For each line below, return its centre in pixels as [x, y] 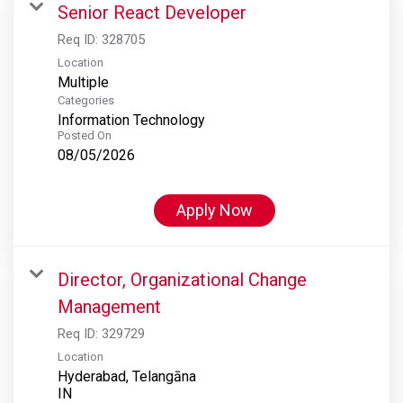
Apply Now [215, 210]
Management [109, 306]
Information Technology [131, 120]
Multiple [83, 82]
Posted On [85, 135]
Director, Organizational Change [182, 279]
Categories [86, 100]
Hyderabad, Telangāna [127, 376]
